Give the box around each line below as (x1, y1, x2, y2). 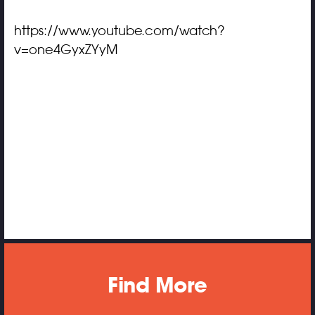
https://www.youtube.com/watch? (13, 22, 225, 39)
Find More (108, 271, 207, 299)
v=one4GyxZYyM (13, 41, 118, 58)
